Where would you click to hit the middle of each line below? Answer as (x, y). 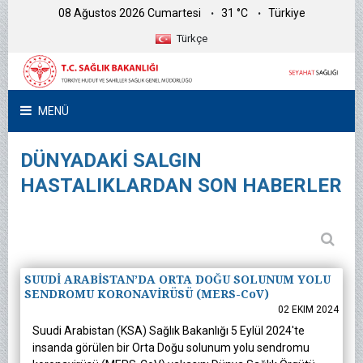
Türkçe (192, 38)
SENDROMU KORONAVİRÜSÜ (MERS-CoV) (147, 295)
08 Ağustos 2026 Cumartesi (129, 13)
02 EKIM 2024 (308, 310)
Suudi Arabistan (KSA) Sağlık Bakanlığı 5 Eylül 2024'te (169, 331)
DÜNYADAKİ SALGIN (111, 161)
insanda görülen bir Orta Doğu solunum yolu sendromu (171, 348)
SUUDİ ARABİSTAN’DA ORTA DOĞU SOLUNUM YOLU (177, 280)
